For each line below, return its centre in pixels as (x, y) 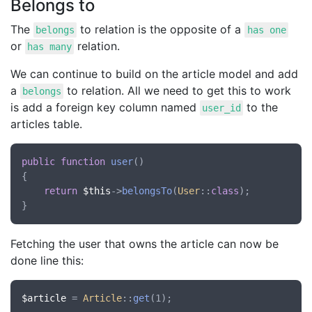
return (61, 191)
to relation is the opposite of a (161, 29)
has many (50, 47)
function (83, 162)
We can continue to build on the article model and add (154, 74)
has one (266, 30)
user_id (222, 108)
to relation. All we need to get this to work (178, 91)
